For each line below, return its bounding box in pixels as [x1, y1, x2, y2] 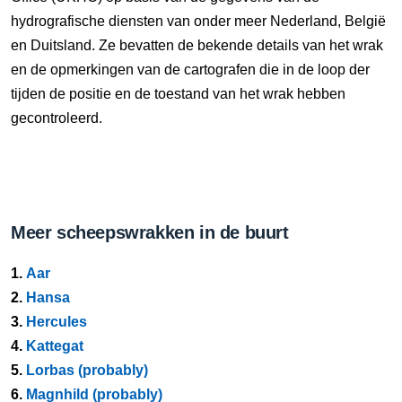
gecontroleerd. [11, 110, 102, 126]
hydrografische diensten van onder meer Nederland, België [11, 13, 386, 29]
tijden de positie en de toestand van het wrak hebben [11, 86, 345, 101]
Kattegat [26, 338, 83, 354]
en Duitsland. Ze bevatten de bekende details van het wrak [11, 38, 383, 53]
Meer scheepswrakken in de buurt [11, 223, 289, 242]
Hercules [26, 314, 87, 329]
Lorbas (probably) [26, 363, 148, 378]
